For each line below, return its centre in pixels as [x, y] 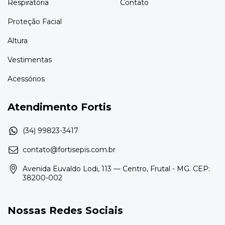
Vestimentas [30, 60]
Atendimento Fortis [60, 107]
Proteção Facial [35, 21]
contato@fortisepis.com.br [69, 150]
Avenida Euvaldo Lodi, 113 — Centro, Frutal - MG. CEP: [116, 169]
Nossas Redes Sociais [65, 211]
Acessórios [26, 79]
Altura [18, 40]
